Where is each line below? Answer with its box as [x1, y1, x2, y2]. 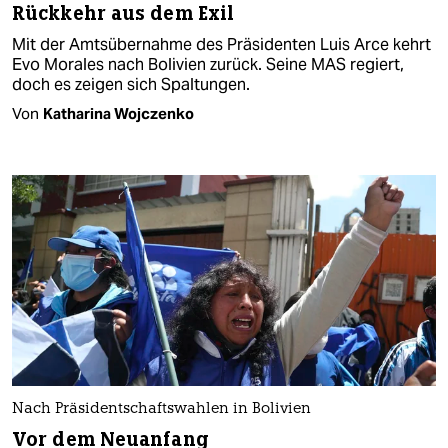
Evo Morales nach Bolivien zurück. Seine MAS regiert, [12, 53, 404, 75]
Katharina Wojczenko [43, 103, 194, 123]
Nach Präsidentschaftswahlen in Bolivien [12, 402, 311, 418]
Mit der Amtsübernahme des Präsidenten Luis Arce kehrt [12, 33, 431, 55]
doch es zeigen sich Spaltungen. [12, 73, 250, 95]
